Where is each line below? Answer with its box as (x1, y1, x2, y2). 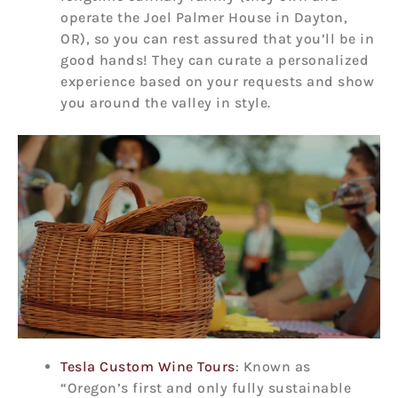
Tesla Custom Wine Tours (60, 358, 235, 376)
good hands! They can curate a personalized (60, 51, 369, 68)
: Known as (235, 358, 311, 376)
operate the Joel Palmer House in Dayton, (60, 8, 347, 26)
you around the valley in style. (60, 93, 271, 111)
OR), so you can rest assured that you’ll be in (60, 29, 374, 47)
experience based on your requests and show (60, 72, 374, 90)
